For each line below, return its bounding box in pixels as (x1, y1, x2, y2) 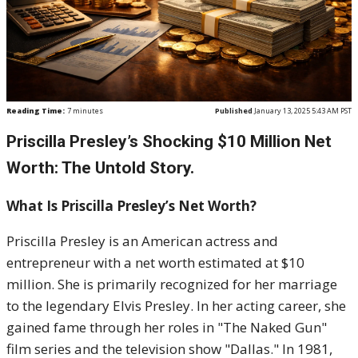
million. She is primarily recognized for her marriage (6, 275, 337, 293)
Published (215, 105, 253, 116)
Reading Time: (6, 105, 65, 116)
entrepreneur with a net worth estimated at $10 (6, 253, 304, 272)
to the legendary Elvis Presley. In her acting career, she (6, 296, 346, 315)
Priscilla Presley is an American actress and (6, 232, 278, 250)
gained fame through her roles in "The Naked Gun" (6, 318, 327, 336)
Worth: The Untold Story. (6, 158, 194, 177)
